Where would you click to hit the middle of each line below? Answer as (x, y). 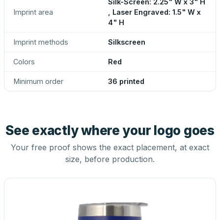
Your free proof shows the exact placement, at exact (110, 147)
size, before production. (110, 159)
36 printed (126, 81)
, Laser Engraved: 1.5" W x (154, 12)
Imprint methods (41, 42)
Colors (24, 62)
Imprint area (33, 12)
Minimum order (38, 81)
